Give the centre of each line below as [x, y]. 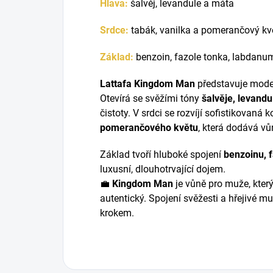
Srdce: [114, 30]
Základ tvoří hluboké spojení [162, 154]
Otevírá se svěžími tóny [151, 98]
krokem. [117, 213]
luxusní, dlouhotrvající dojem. [163, 169]
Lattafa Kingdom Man [147, 83]
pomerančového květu [149, 127]
